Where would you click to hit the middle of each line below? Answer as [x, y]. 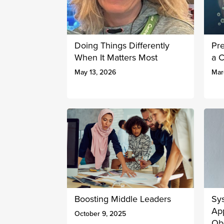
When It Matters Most [116, 58]
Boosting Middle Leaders [123, 199]
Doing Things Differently [122, 46]
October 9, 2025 [100, 213]
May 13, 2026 [95, 72]
